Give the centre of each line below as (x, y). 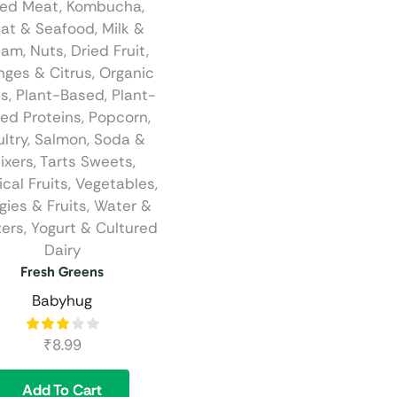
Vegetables (115, 184)
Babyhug (62, 301)
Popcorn (118, 117)
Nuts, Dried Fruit (88, 51)
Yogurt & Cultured (94, 228)
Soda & (120, 140)
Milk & (123, 29)
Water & (122, 206)
